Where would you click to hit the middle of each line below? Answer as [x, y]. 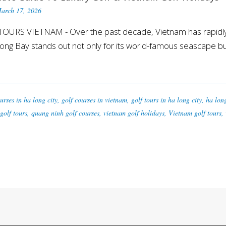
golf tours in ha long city [166, 100]
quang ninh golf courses [65, 113]
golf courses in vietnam [94, 100]
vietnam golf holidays [134, 113]
